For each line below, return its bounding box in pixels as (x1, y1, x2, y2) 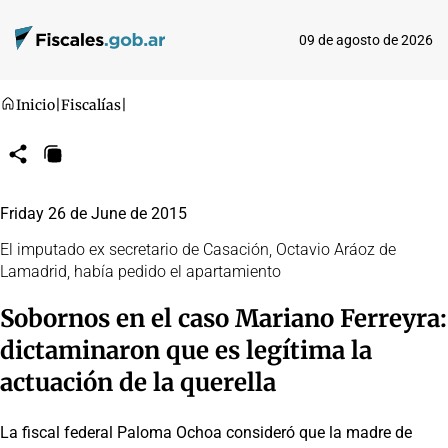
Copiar (51, 152, 88, 167)
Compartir (16, 152, 72, 167)
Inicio (16, 96, 55, 114)
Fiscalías (61, 96, 121, 114)
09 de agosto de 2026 (299, 32, 433, 48)
